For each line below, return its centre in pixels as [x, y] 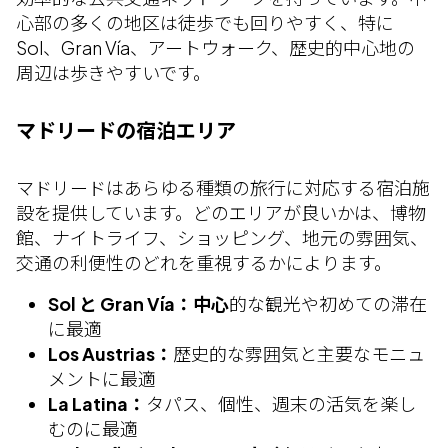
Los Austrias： [110, 353]
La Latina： [97, 403]
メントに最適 [102, 378]
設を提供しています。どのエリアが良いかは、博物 [221, 212]
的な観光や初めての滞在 [328, 303]
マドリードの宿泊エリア [126, 129]
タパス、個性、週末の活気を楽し [281, 403]
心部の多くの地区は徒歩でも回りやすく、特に [205, 22]
